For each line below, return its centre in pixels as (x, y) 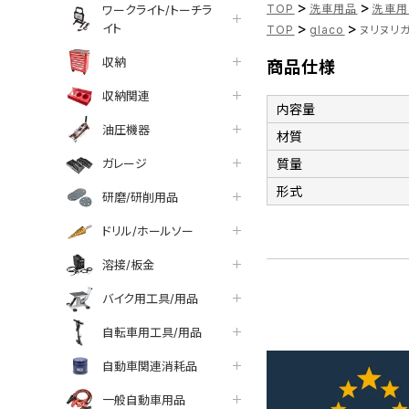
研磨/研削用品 (140, 197)
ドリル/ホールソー (148, 231)
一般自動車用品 (144, 399)
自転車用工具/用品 (152, 332)
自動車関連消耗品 (150, 366)
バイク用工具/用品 (150, 298)
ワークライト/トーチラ (157, 10)
